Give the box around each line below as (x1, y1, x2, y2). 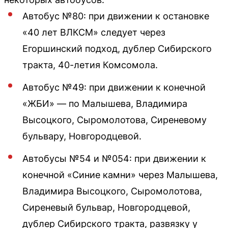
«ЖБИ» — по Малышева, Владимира (22, 98, 187, 109)
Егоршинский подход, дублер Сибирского (22, 43, 212, 54)
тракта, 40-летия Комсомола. (22, 59, 158, 70)
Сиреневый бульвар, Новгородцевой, (22, 202, 190, 213)
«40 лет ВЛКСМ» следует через (22, 26, 165, 38)
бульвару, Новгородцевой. (22, 130, 141, 141)
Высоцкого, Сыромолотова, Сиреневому (22, 114, 207, 125)
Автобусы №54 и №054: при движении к (22, 153, 206, 164)
